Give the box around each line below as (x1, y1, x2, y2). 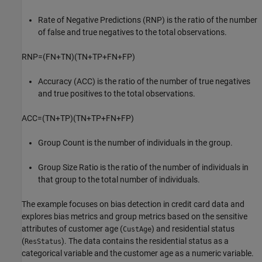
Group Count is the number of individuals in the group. (38, 138, 233, 147)
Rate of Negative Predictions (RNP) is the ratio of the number (38, 15, 257, 25)
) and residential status (151, 224, 235, 233)
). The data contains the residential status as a (61, 236, 229, 246)
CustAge (123, 225, 151, 233)
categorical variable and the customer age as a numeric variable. (22, 249, 254, 258)
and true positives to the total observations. (38, 89, 195, 98)
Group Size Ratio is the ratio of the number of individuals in (38, 163, 249, 172)
